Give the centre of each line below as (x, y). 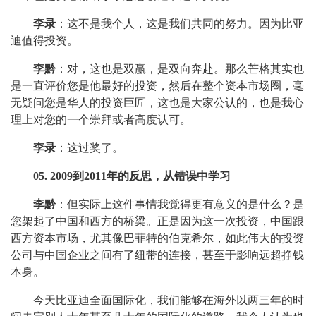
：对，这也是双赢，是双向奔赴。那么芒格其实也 (180, 69)
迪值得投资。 (44, 41)
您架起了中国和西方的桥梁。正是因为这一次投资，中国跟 (157, 221)
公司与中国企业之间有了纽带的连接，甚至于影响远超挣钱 (157, 255)
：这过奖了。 (90, 148)
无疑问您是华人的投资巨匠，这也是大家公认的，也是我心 (157, 103)
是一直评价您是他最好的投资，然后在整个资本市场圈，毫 (157, 86)
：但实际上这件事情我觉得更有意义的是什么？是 (180, 204)
